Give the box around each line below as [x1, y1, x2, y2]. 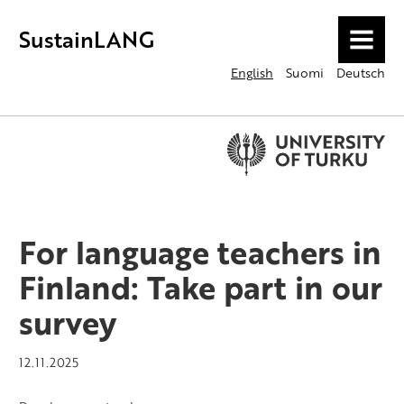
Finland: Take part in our [19, 263, 382, 311]
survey [19, 298, 116, 346]
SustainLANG [19, 23, 154, 55]
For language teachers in [19, 228, 381, 276]
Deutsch [336, 63, 385, 82]
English [231, 63, 273, 82]
